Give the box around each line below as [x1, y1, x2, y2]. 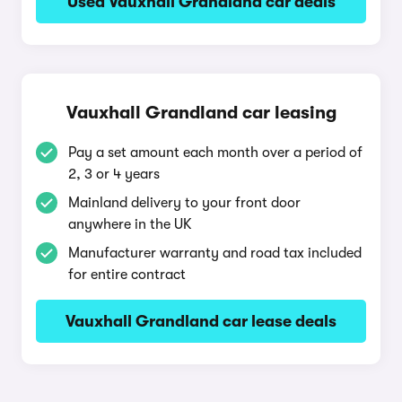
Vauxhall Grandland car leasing [66, 102, 336, 123]
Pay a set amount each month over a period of [68, 144, 363, 161]
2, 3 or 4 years [68, 166, 160, 182]
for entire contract [68, 267, 186, 283]
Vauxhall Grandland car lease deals [66, 312, 336, 330]
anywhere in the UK [68, 216, 192, 232]
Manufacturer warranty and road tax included [68, 245, 362, 261]
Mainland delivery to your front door [68, 195, 301, 211]
